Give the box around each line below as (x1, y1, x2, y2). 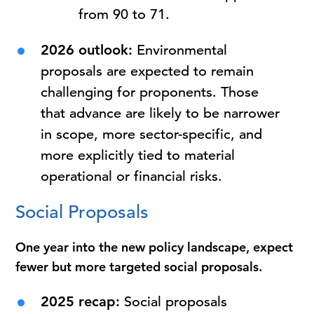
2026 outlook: (41, 41, 133, 58)
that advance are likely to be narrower (41, 104, 280, 122)
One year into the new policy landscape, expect (15, 239, 294, 255)
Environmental (132, 41, 228, 59)
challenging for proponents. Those (41, 83, 259, 101)
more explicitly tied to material (41, 146, 235, 164)
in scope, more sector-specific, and (41, 125, 263, 143)
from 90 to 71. (78, 6, 170, 23)
